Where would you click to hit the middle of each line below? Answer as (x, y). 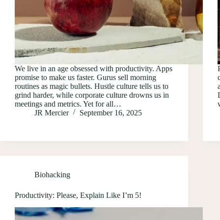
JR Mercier (52, 112)
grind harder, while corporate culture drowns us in (92, 95)
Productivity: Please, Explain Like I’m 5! (78, 195)
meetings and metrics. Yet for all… (68, 104)
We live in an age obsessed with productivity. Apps (94, 68)
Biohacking (52, 174)
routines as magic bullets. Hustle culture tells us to (92, 86)
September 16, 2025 (111, 112)
